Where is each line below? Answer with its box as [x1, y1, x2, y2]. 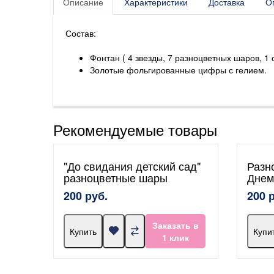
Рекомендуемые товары [53, 118, 217, 140]
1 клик [161, 231, 189, 243]
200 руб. [64, 187, 108, 204]
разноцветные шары [64, 169, 168, 185]
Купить [70, 224, 97, 237]
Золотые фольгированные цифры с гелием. [90, 63, 267, 76]
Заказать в [152, 218, 199, 231]
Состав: [65, 26, 96, 39]
